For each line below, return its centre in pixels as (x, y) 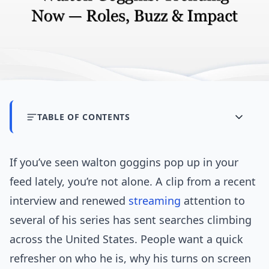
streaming (155, 201)
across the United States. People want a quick (126, 239)
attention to (213, 201)
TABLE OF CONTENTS (84, 117)
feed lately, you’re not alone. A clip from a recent (133, 182)
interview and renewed (69, 201)
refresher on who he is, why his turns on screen (130, 258)
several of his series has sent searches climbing (131, 220)
